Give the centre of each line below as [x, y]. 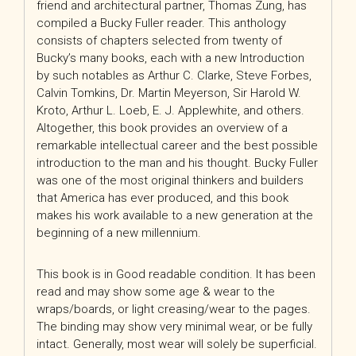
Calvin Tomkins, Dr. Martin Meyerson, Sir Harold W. [169, 93]
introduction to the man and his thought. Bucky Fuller [177, 163]
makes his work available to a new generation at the [175, 216]
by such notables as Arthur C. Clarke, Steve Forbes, [174, 76]
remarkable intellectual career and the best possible [177, 146]
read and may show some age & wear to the [156, 292]
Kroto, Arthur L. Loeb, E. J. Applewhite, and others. [170, 111]
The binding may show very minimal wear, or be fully [174, 327]
